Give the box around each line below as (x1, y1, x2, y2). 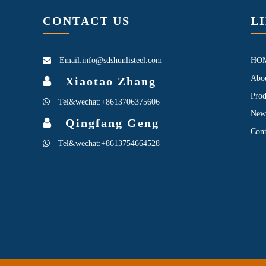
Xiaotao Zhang (52, 74, 156, 88)
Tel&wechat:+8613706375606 (50, 97, 160, 106)
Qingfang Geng (52, 116, 159, 129)
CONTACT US (43, 14, 130, 27)
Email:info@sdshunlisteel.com (51, 55, 162, 65)
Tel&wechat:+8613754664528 (50, 138, 160, 148)
